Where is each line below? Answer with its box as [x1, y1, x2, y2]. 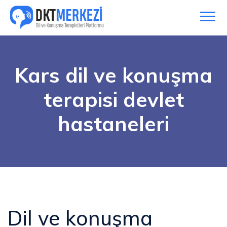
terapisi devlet [43, 86, 184, 112]
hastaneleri [58, 110, 169, 136]
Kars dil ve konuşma [15, 62, 212, 88]
